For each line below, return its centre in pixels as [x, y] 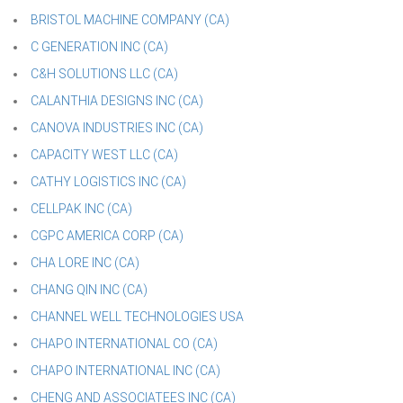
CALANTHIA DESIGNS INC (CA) [117, 101]
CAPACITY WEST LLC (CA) [104, 155]
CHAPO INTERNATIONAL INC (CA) [125, 371]
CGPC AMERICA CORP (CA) [107, 236]
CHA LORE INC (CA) [85, 263]
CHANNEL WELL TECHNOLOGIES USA [137, 317]
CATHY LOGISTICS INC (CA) [108, 182]
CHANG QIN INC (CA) [89, 290]
